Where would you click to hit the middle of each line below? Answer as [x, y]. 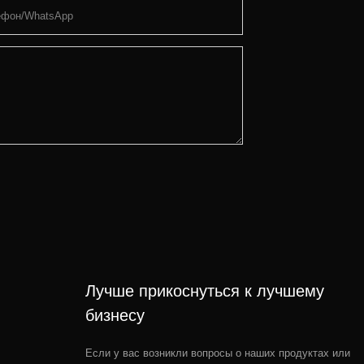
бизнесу [115, 316]
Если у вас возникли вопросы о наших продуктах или [217, 353]
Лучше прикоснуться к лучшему [204, 291]
